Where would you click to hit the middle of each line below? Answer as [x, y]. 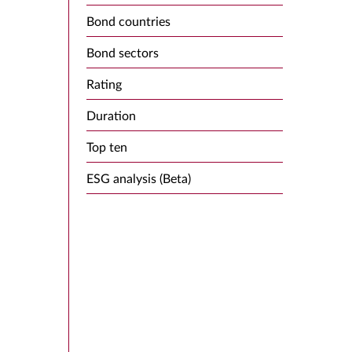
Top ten [107, 148]
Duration [111, 116]
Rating [104, 85]
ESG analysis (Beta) [139, 179]
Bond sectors [123, 53]
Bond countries [128, 22]
